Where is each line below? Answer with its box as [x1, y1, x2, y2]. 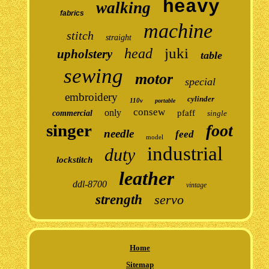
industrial [147, 142, 223, 165]
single [207, 108, 228, 118]
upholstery [57, 46, 113, 61]
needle [104, 127, 134, 140]
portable [155, 97, 176, 104]
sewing [64, 64, 124, 88]
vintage [186, 180, 207, 189]
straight [106, 32, 132, 42]
